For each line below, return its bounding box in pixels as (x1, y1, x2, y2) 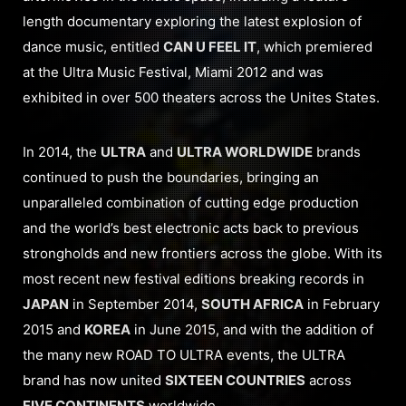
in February (304, 295, 380, 313)
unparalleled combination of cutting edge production (23, 193, 359, 211)
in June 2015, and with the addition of (130, 320, 373, 338)
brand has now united (23, 371, 165, 389)
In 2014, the (23, 142, 101, 160)
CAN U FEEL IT (163, 37, 256, 55)
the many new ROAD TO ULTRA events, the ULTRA (23, 345, 345, 363)
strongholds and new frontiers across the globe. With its (23, 244, 382, 262)
